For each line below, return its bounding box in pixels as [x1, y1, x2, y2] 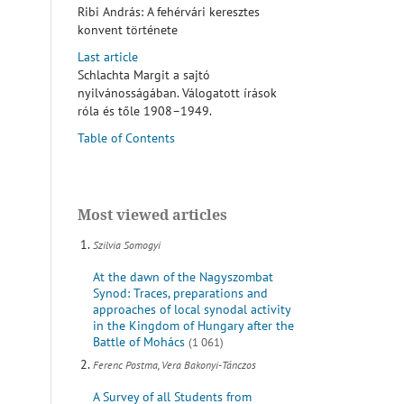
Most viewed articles [78, 205, 227, 225]
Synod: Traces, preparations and [92, 285, 268, 302]
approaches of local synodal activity [92, 301, 290, 318]
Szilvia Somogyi [92, 238, 161, 252]
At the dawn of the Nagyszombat [92, 269, 273, 286]
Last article [78, 49, 138, 66]
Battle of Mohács [92, 334, 185, 351]
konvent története [78, 22, 178, 39]
